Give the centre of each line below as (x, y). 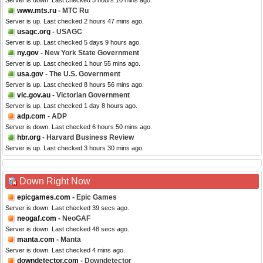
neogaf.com (37, 219)
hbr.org (29, 138)
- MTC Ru (73, 11)
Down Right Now (55, 181)
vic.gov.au (34, 95)
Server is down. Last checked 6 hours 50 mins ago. (79, 127)
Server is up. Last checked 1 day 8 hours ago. (71, 106)
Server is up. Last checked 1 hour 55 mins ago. (73, 64)
